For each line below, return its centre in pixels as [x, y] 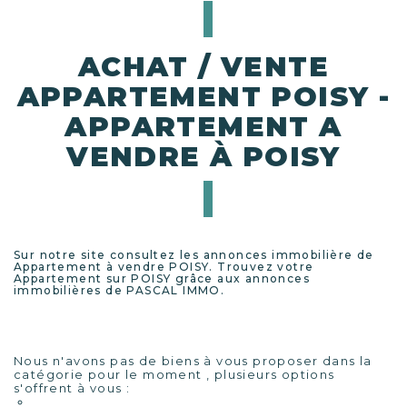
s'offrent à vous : [72, 388]
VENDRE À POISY [203, 157]
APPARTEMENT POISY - [203, 97]
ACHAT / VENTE [203, 67]
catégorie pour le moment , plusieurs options [174, 374]
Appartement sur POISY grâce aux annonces [162, 278]
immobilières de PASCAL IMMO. [119, 290]
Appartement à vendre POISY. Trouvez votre [164, 267]
